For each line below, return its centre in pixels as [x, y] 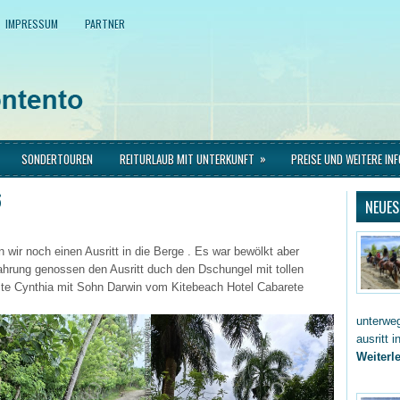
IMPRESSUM [32, 24]
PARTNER [105, 24]
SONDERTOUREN [57, 159]
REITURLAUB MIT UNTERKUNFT [187, 159]
